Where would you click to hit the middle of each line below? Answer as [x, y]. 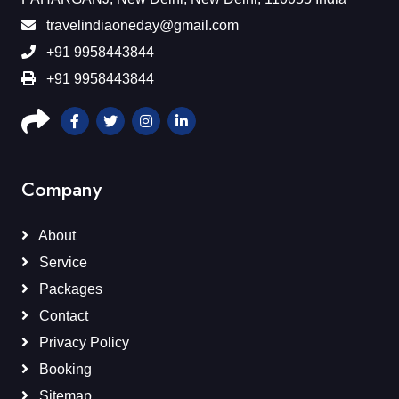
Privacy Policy [82, 343]
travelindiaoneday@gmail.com [141, 26]
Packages [69, 289]
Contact [62, 316]
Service [61, 263]
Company [61, 190]
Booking [64, 370]
